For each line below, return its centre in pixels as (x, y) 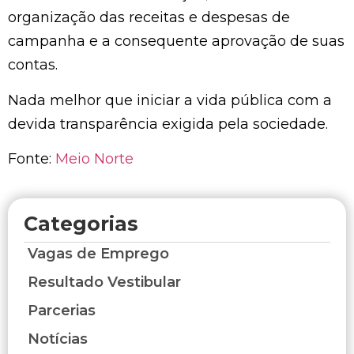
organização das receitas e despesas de (149, 18)
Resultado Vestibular (104, 282)
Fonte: (32, 159)
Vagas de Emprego (98, 253)
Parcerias (62, 310)
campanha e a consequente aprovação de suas (176, 41)
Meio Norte (94, 159)
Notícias (58, 339)
